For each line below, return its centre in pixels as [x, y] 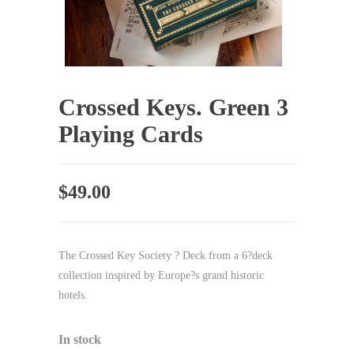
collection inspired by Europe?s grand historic [161, 275]
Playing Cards [131, 134]
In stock [80, 339]
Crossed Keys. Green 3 [173, 107]
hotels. [73, 295]
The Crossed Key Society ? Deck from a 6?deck [166, 256]
